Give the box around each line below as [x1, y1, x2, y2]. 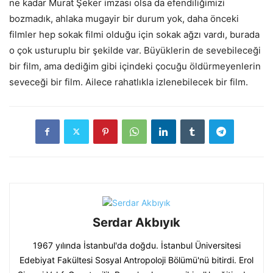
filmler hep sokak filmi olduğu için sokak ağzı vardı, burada [9, 28, 260, 40]
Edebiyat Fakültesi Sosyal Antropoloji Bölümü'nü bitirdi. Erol [19, 254, 253, 265]
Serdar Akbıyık [93, 214, 180, 230]
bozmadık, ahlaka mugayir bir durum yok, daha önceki [9, 12, 239, 24]
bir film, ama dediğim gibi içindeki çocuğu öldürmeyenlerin [9, 60, 261, 72]
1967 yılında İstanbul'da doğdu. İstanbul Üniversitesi [32, 239, 241, 250]
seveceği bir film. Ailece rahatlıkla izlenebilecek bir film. [9, 76, 248, 88]
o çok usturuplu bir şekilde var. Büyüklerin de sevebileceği [9, 44, 261, 56]
